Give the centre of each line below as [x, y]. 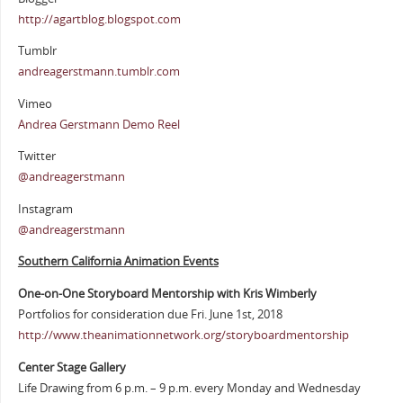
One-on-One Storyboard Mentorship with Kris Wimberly [167, 294]
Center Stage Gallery [72, 367]
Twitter [36, 157]
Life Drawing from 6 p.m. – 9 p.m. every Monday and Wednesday [189, 388]
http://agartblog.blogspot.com [99, 19]
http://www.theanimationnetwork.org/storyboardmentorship [183, 336]
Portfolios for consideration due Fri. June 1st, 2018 [150, 315]
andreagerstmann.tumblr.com [99, 72]
